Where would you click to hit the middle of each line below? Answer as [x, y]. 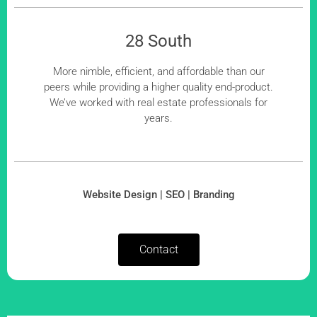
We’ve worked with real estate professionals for [158, 103]
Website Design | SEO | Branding [158, 194]
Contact [158, 250]
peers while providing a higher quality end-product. [158, 87]
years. [158, 119]
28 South [158, 41]
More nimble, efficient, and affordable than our [158, 72]
